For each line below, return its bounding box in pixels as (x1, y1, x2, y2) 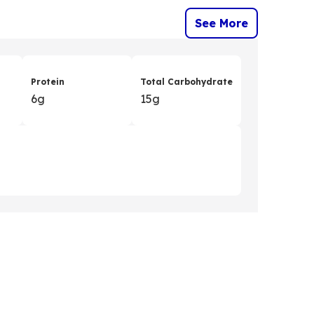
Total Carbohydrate (140, 76, 233, 87)
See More (195, 15, 248, 30)
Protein (31, 76, 64, 87)
